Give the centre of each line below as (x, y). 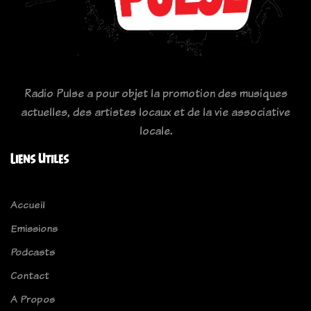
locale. (155, 131)
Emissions (34, 228)
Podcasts (33, 252)
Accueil (28, 205)
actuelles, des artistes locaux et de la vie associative (155, 112)
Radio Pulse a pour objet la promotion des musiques (155, 93)
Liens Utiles (40, 159)
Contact (30, 276)
